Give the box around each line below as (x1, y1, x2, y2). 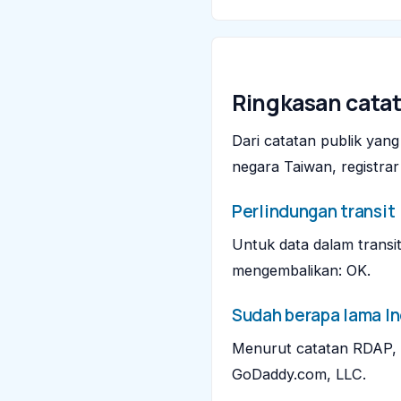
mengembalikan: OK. (232, 261, 371, 280)
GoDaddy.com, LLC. (232, 365, 366, 384)
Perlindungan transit (232, 200, 396, 224)
